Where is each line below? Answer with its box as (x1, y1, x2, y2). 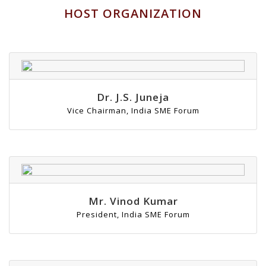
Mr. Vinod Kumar (88, 194, 178, 208)
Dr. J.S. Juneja (97, 90, 169, 104)
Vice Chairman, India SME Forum (66, 105, 199, 116)
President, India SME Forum (76, 209, 190, 220)
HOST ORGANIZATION (64, 5, 202, 22)
